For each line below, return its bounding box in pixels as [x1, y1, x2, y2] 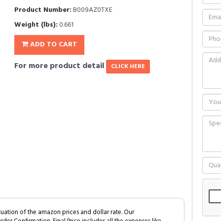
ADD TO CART [28, 39, 77, 50]
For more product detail [14, 60, 106, 73]
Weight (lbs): [14, 19, 58, 31]
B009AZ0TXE [72, 4, 112, 16]
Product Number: [14, 4, 72, 16]
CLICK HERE [111, 62, 145, 72]
